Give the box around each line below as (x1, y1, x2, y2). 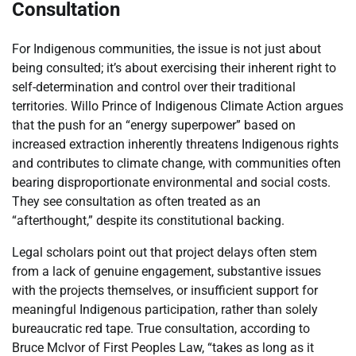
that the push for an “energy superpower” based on (12, 117, 296, 133)
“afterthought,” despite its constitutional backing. (12, 212, 284, 228)
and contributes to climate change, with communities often (12, 155, 341, 171)
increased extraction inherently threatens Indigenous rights (12, 136, 339, 152)
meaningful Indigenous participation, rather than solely (12, 301, 318, 317)
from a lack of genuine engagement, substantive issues (12, 263, 321, 279)
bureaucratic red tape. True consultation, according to (12, 320, 310, 336)
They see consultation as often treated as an (12, 193, 261, 209)
